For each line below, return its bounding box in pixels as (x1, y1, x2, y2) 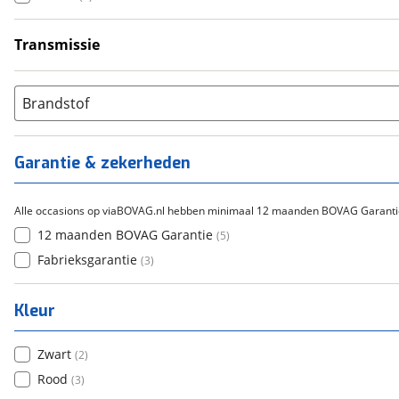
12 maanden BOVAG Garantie (37, 226, 213, 243)
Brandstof (22, 94, 89, 113)
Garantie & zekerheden (14, 152, 191, 174)
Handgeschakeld (37, 56, 136, 73)
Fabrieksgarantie (37, 251, 137, 268)
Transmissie (14, 35, 100, 54)
